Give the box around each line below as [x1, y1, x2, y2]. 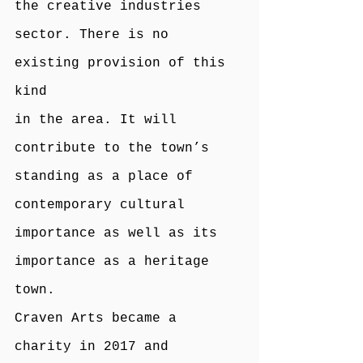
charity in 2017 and [15, 339, 177, 354]
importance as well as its [15, 225, 225, 241]
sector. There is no [15, 27, 177, 42]
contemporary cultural [15, 197, 193, 212]
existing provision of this [15, 55, 233, 70]
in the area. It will [15, 112, 185, 127]
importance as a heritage [15, 254, 217, 269]
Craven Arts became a [15, 310, 185, 326]
